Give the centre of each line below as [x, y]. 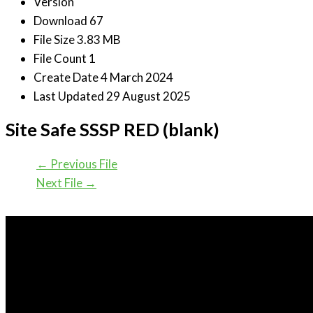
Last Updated [70, 96]
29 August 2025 [148, 96]
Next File [60, 182]
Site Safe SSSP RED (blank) [112, 130]
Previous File [83, 163]
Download [61, 21]
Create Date [67, 78]
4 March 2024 [137, 78]
